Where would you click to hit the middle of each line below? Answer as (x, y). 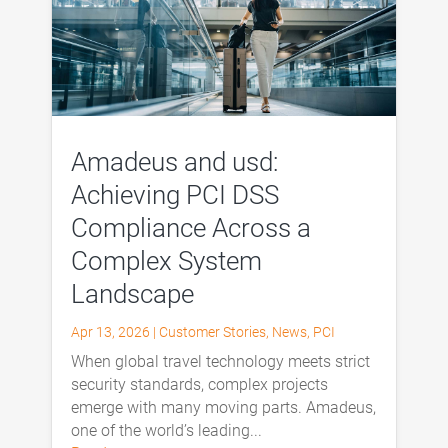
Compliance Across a (190, 227)
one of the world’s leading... (166, 430)
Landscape (132, 293)
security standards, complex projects (199, 384)
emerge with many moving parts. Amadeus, (223, 407)
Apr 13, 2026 (110, 331)
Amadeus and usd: (174, 161)
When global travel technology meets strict (220, 361)
